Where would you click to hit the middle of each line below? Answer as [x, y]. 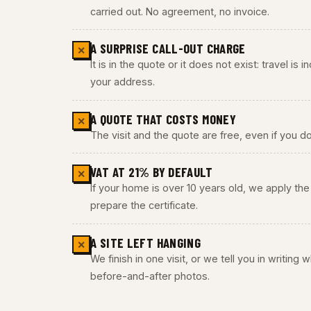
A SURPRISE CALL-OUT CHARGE [168, 49]
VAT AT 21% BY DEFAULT [151, 172]
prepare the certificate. [144, 205]
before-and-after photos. [150, 276]
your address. [123, 82]
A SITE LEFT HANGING [146, 242]
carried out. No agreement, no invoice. [180, 11]
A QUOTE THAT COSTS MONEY [163, 119]
